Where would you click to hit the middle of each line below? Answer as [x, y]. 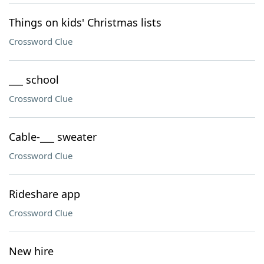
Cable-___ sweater [53, 137]
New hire [31, 251]
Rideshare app [44, 194]
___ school [34, 80]
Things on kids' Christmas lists [85, 22]
